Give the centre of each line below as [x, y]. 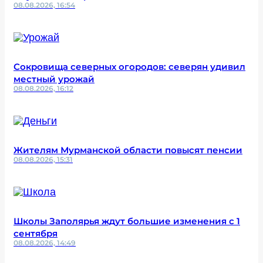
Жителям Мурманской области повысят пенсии [128, 150]
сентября [36, 233]
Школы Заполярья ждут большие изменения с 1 [127, 221]
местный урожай [54, 79]
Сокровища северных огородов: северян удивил [129, 67]
